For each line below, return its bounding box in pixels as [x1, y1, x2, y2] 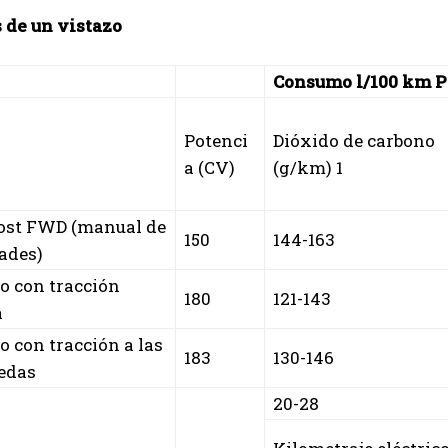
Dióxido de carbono [273, 128, 435, 152]
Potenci [184, 128, 248, 152]
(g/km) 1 [273, 155, 343, 179]
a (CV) [184, 155, 235, 179]
